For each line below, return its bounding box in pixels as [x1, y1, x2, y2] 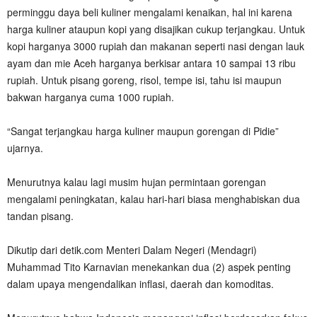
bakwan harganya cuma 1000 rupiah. [7, 89, 174, 104]
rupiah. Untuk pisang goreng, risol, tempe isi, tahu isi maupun [7, 72, 282, 87]
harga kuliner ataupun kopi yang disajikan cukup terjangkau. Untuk [7, 21, 305, 36]
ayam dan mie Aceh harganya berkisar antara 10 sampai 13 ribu [7, 55, 296, 70]
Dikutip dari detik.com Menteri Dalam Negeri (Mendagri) [7, 242, 257, 257]
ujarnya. [7, 140, 43, 155]
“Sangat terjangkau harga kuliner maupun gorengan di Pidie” [7, 123, 279, 138]
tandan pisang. [7, 208, 74, 223]
